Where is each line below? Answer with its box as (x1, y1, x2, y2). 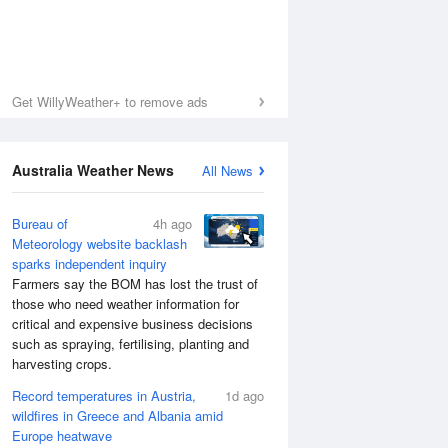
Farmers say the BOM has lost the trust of (12, 274, 258, 293)
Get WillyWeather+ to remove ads (12, 92, 208, 111)
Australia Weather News (12, 160, 174, 180)
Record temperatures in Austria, (12, 386, 196, 405)
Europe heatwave (12, 426, 112, 445)
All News (202, 161, 253, 180)
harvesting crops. (12, 354, 112, 373)
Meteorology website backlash (12, 234, 187, 253)
